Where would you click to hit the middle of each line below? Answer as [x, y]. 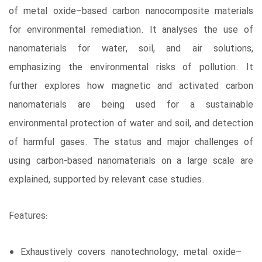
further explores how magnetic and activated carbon [131, 87]
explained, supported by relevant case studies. [107, 180]
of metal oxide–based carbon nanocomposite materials [131, 12]
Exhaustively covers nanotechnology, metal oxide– [131, 253]
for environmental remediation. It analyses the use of [131, 30]
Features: [28, 216]
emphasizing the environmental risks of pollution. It [131, 68]
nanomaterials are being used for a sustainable [131, 105]
